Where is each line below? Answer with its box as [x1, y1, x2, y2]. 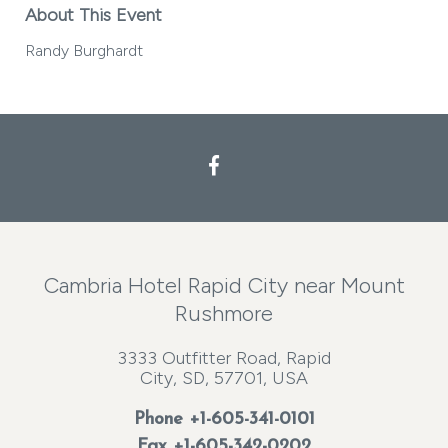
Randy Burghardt [25, 41, 143, 60]
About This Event [25, 4, 162, 26]
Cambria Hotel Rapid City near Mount [43, 272, 405, 299]
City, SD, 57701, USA [140, 367, 308, 389]
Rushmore [175, 300, 273, 327]
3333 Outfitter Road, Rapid [117, 347, 331, 369]
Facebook [223, 154, 312, 178]
